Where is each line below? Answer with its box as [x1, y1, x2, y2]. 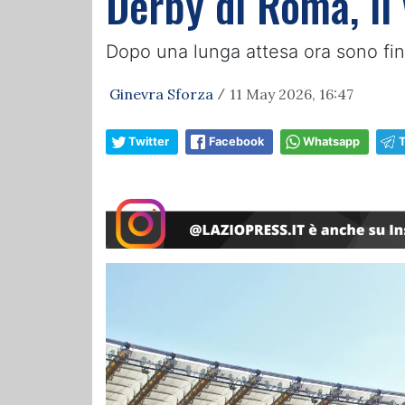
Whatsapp [303, 135, 360, 148]
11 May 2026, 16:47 [230, 85, 353, 103]
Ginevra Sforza [109, 85, 213, 103]
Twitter [128, 135, 169, 148]
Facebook [209, 135, 264, 148]
